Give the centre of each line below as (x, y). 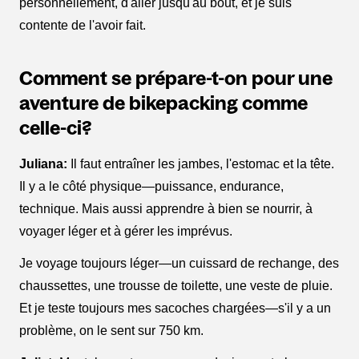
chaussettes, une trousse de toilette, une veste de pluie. (176, 286)
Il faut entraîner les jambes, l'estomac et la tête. (201, 164)
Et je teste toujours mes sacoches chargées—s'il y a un (175, 309)
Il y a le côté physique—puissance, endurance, (151, 187)
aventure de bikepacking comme (163, 103)
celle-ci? (55, 128)
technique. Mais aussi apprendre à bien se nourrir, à (166, 209)
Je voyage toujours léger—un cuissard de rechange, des (179, 264)
